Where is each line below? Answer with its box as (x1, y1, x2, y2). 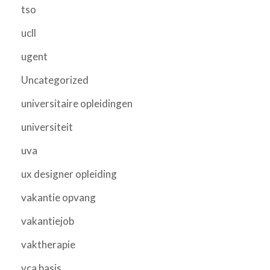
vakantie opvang (21, 190, 96, 204)
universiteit (21, 120, 73, 133)
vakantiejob (21, 214, 74, 227)
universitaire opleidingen (21, 96, 133, 110)
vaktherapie (21, 237, 75, 251)
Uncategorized (21, 73, 89, 86)
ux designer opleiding (21, 167, 117, 180)
